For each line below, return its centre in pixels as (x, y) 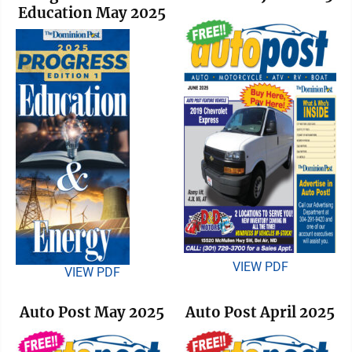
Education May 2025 (92, 13)
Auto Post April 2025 (260, 312)
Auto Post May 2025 (92, 312)
